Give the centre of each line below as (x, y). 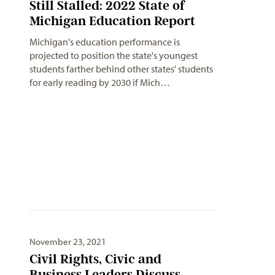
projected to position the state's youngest (114, 55)
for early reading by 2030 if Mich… (100, 82)
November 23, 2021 (68, 242)
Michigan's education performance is (105, 41)
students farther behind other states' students (121, 68)
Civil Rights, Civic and (95, 259)
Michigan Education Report (112, 20)
